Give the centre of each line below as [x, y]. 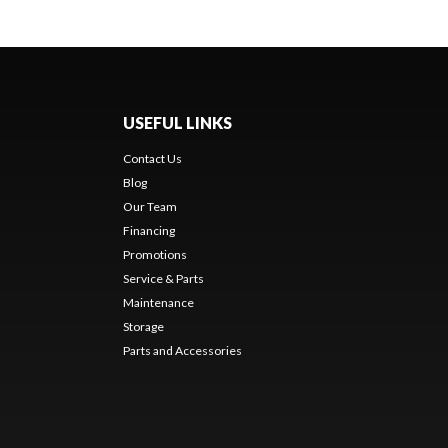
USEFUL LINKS [177, 122]
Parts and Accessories [182, 350]
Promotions [154, 254]
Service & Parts [163, 278]
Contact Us [152, 158]
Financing [148, 230]
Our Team [149, 206]
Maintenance [158, 302]
